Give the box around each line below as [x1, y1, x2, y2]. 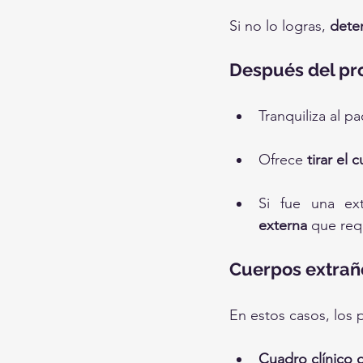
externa [258, 216, 307, 234]
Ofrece [258, 151, 307, 169]
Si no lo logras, [229, 17, 330, 35]
